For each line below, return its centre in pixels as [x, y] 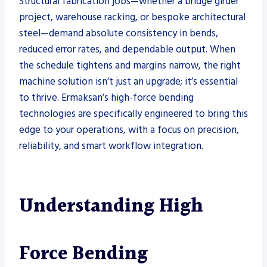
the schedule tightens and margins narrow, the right [130, 65]
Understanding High [111, 206]
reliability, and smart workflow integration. [111, 146]
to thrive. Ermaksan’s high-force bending [106, 97]
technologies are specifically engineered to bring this [133, 114]
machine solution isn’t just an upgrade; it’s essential [128, 81]
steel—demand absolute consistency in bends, [119, 33]
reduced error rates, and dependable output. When [127, 49]
